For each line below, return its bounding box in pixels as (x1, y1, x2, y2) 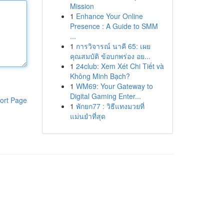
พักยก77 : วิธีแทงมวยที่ (75, 101, 144, 111)
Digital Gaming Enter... (69, 91, 141, 101)
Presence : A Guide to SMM (69, 21, 158, 31)
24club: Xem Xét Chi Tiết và (75, 61, 164, 71)
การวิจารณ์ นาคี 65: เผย (75, 41, 150, 51)
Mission (69, 1, 94, 11)
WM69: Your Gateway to (75, 81, 153, 91)
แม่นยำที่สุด (69, 111, 105, 121)
